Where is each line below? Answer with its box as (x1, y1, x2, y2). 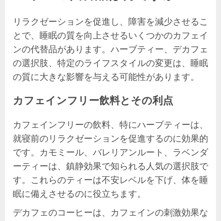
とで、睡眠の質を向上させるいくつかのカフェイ (13, 29, 208, 41)
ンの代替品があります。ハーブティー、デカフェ (13, 42, 208, 55)
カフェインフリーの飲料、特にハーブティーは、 (13, 118, 208, 130)
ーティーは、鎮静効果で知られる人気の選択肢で (13, 159, 208, 172)
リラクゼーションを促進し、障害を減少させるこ (13, 15, 208, 27)
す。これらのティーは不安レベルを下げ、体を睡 (13, 173, 208, 185)
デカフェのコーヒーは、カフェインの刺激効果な (13, 206, 208, 218)
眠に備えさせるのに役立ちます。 (13, 187, 146, 199)
